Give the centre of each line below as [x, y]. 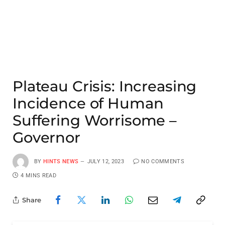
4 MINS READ [38, 176]
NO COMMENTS [163, 161]
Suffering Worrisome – [95, 120]
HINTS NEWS [61, 161]
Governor [46, 137]
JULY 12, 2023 [105, 161]
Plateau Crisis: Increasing [105, 86]
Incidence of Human [88, 103]
